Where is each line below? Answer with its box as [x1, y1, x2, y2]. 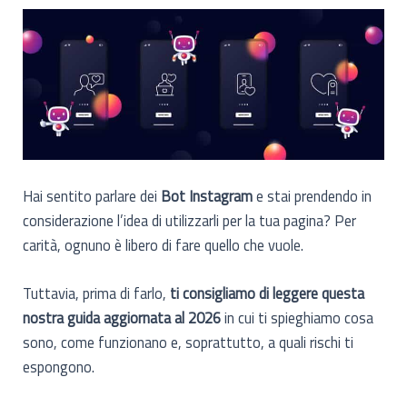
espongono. [23, 355, 95, 379]
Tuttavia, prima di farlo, [23, 282, 167, 305]
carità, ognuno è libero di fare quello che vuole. [23, 233, 304, 257]
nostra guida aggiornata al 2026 [23, 306, 222, 330]
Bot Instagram [161, 184, 253, 208]
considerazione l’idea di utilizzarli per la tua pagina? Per [23, 209, 357, 233]
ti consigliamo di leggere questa [166, 282, 365, 305]
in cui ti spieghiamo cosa [221, 306, 374, 330]
